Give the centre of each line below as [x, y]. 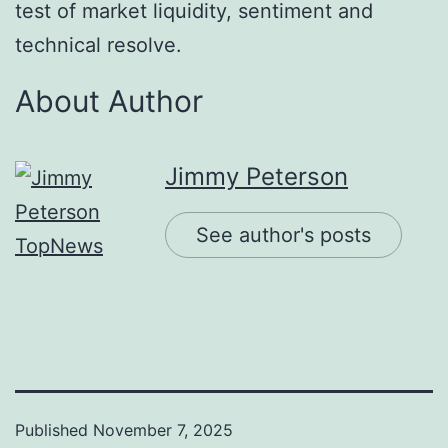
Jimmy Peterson [256, 176]
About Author [109, 100]
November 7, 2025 [163, 429]
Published [54, 429]
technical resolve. [98, 44]
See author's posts [283, 234]
